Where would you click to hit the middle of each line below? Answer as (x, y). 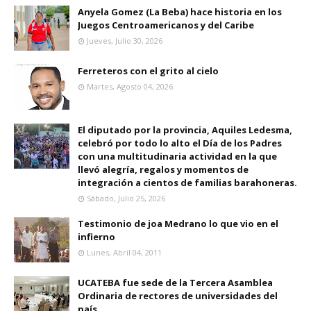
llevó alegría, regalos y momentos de (163, 169)
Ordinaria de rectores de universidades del (178, 296)
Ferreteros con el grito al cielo (148, 71)
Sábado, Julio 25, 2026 (126, 198)
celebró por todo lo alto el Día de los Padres (180, 143)
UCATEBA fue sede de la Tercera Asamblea (175, 283)
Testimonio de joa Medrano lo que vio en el (178, 224)
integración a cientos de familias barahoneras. (187, 183)
